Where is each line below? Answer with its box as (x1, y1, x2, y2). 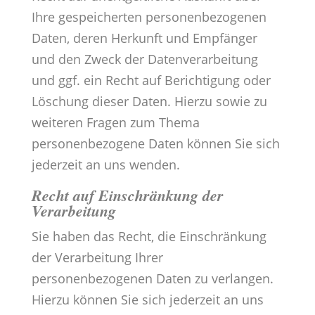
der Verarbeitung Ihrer (31, 249, 163, 266)
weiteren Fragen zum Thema (31, 114, 200, 131)
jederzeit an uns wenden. (31, 156, 180, 174)
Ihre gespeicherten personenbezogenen (31, 8, 266, 26)
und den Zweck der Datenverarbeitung (31, 51, 258, 68)
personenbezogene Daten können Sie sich (31, 135, 280, 153)
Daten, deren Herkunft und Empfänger (31, 30, 257, 47)
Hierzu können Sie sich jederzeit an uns (31, 291, 264, 309)
